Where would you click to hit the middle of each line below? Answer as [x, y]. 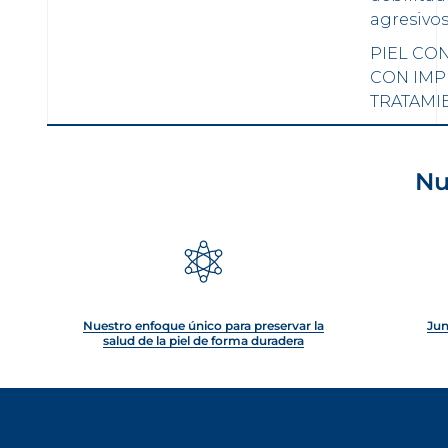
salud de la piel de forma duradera [203, 340]
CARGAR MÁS [72, 151]
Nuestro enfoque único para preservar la [203, 325]
